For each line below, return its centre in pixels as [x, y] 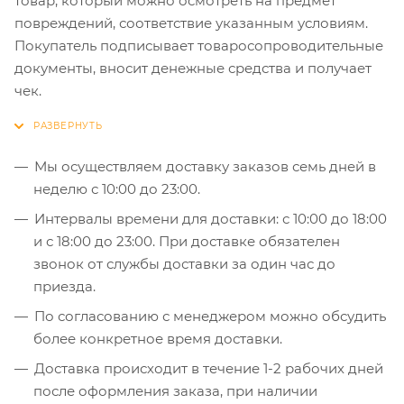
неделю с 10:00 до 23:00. [117, 189]
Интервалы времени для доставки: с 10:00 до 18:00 [211, 219]
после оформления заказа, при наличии [175, 391]
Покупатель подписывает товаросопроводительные [199, 46]
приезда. [64, 287]
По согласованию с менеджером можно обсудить [210, 317]
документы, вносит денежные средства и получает [193, 69]
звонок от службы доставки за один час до [184, 264]
